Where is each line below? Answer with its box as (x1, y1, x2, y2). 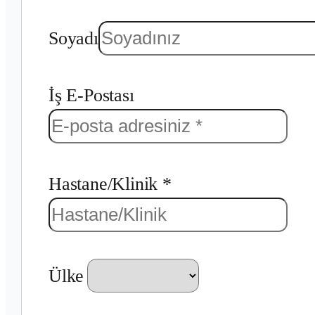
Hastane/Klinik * (48, 173, 172, 194)
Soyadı (48, 27, 98, 49)
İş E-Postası (48, 85, 134, 106)
